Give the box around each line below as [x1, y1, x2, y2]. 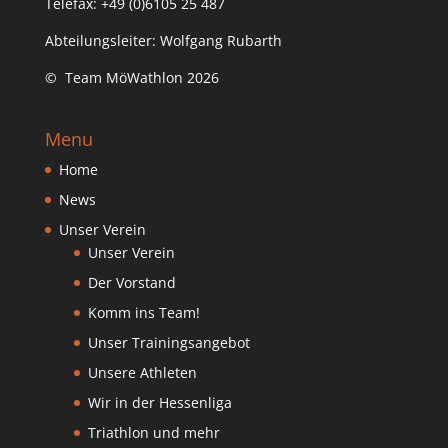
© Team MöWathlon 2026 [44, 68, 219, 87]
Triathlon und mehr [87, 423, 220, 443]
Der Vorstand [87, 273, 176, 293]
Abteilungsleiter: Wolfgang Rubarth [44, 31, 282, 50]
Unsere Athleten [87, 363, 197, 383]
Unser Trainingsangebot [87, 333, 250, 353]
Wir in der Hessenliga [87, 393, 232, 413]
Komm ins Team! [87, 303, 200, 323]
